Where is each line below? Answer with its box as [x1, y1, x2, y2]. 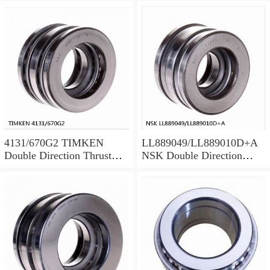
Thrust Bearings [141, 162, 212, 175]
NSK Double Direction [141, 149, 242, 162]
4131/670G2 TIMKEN [4, 137, 104, 149]
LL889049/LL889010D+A [141, 137, 258, 149]
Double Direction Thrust [4, 149, 111, 162]
